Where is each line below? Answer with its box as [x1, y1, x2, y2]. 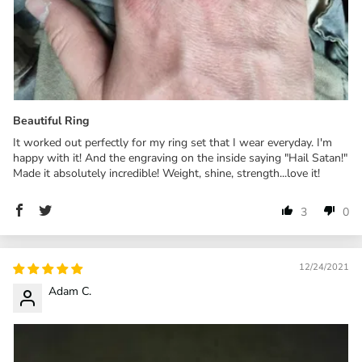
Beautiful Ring [13, 113, 89, 129]
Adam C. [48, 283, 91, 299]
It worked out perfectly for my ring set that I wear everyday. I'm [13, 135, 332, 151]
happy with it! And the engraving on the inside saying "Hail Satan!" [13, 150, 347, 166]
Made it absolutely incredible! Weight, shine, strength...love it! [13, 166, 320, 182]
